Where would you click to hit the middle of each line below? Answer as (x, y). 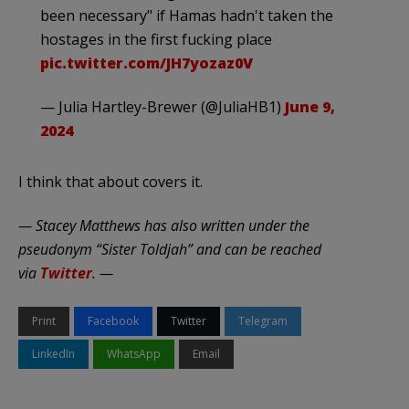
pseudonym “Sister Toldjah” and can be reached (170, 249)
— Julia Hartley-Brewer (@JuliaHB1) (163, 106)
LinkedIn (53, 353)
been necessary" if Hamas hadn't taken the (187, 15)
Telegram (263, 320)
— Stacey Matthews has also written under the (164, 225)
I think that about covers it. (110, 181)
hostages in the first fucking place (156, 39)
